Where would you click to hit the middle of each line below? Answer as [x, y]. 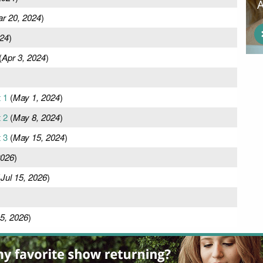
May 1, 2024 [36, 97]
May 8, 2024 [36, 117]
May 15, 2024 [38, 137]
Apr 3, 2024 [23, 57]
